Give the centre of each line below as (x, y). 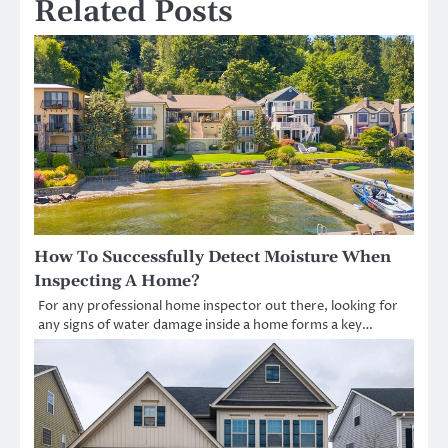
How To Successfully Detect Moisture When (212, 257)
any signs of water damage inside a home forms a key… (205, 325)
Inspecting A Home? (117, 281)
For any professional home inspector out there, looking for (218, 306)
